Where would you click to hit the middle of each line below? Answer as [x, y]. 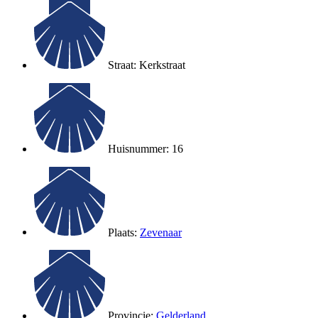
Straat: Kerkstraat [147, 65]
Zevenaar [161, 232]
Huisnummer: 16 [146, 148]
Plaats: [124, 232]
